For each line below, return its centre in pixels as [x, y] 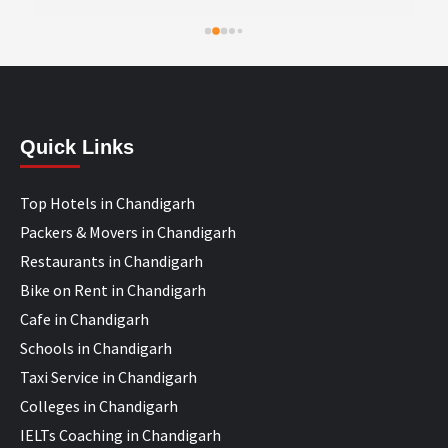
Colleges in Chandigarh [99, 405]
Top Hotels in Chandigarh [107, 202]
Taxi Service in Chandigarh [108, 376]
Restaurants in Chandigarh [111, 260]
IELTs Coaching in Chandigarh [120, 434]
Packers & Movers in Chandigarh [128, 231]
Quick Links [77, 146]
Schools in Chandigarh [96, 347]
